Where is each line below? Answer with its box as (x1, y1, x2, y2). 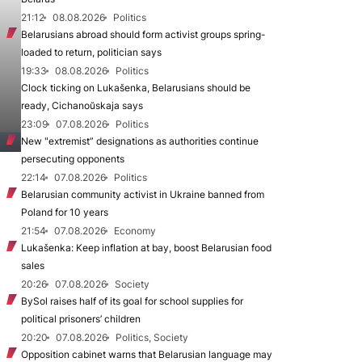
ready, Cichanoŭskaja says (21, 99, 143, 112)
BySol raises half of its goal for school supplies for (21, 295, 243, 307)
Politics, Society (116, 331, 188, 343)
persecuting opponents (21, 153, 124, 165)
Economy (114, 225, 156, 237)
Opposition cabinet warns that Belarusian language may (21, 348, 272, 360)
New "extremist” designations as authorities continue (21, 135, 259, 147)
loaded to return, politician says (21, 46, 162, 58)
